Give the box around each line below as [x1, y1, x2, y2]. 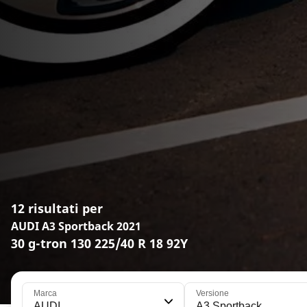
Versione [195, 288, 229, 298]
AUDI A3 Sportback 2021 [11, 218, 141, 234]
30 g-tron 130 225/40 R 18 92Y [11, 234, 188, 251]
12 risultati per [11, 199, 103, 217]
